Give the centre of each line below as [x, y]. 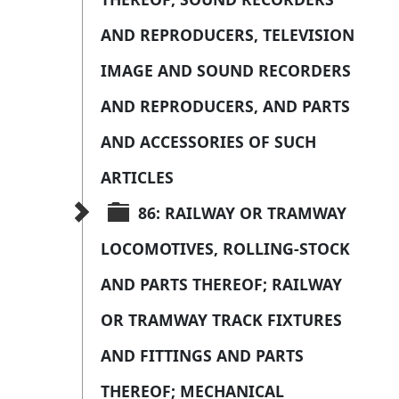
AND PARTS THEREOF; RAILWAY [224, 285]
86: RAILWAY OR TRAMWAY [244, 213]
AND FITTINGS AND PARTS [204, 356]
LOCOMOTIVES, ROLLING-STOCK [228, 249]
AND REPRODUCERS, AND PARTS [228, 106]
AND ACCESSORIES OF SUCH [211, 142]
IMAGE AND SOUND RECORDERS [228, 71]
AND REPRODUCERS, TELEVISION [230, 35]
